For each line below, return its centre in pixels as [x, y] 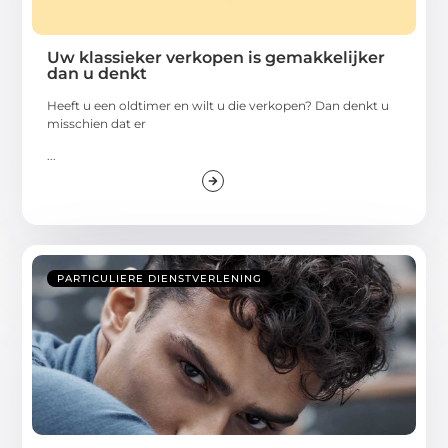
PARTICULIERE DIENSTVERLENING [160, 278]
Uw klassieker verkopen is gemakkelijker [216, 57]
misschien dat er [97, 123]
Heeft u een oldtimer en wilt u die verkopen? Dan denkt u [218, 105]
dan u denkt [97, 73]
